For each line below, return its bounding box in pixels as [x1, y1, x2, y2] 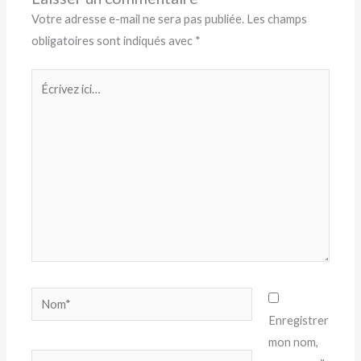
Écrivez [31, 72, 69, 86]
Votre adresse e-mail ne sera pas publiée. [31, 11, 245, 26]
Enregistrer [268, 313, 329, 328]
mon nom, [268, 335, 318, 350]
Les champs [247, 11, 308, 26]
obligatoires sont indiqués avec [31, 33, 196, 48]
